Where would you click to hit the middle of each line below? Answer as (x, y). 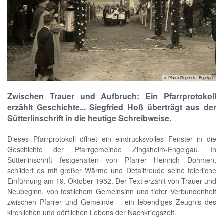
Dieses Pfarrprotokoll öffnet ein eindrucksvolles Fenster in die (112, 139)
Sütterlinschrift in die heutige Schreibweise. (89, 118)
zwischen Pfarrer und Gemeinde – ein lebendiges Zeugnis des (112, 202)
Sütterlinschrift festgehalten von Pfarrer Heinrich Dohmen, (112, 160)
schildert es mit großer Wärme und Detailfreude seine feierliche (112, 170)
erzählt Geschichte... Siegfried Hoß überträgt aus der (112, 107)
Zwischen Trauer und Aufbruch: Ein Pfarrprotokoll (112, 96)
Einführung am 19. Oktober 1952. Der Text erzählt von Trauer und (112, 181)
